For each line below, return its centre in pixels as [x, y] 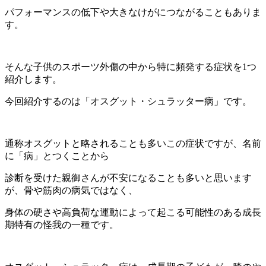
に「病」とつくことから [57, 156]
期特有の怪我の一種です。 [62, 224]
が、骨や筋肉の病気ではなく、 [71, 190]
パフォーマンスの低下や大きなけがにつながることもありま [133, 12]
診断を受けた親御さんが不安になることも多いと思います [128, 178]
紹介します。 [33, 79]
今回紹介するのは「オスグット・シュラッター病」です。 [128, 101]
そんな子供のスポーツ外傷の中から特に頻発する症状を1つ [131, 66]
